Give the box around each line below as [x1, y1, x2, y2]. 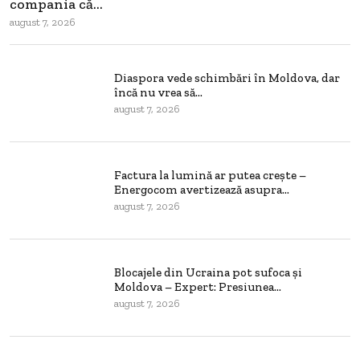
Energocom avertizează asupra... [114, 182, 289, 198]
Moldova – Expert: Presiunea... [114, 280, 281, 295]
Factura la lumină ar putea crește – [114, 168, 306, 183]
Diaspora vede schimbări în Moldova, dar [114, 71, 340, 86]
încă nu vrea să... [114, 85, 202, 100]
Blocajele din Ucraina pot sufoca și [114, 265, 302, 280]
